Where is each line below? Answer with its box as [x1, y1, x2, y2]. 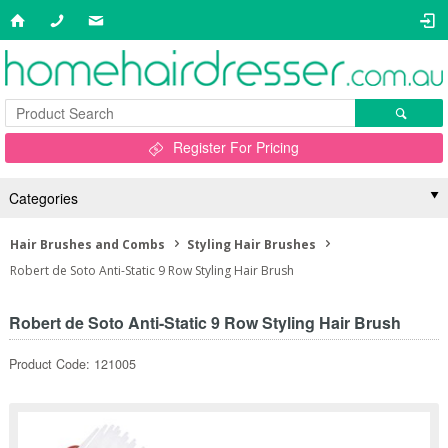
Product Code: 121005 [8, 355, 136, 373]
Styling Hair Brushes [187, 236, 316, 253]
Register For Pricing [173, 137, 299, 157]
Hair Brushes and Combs [10, 236, 165, 253]
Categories [8, 188, 78, 208]
